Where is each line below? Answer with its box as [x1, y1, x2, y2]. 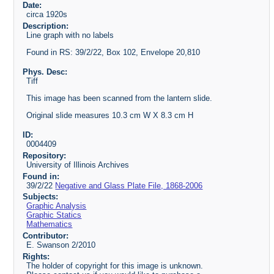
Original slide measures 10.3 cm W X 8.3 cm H [26, 110, 194, 120]
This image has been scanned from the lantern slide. [26, 94, 213, 103]
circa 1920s [26, 10, 68, 20]
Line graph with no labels [26, 31, 114, 40]
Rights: [22, 252, 50, 262]
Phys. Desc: [22, 67, 67, 77]
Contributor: [22, 231, 68, 241]
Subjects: [22, 192, 58, 202]
